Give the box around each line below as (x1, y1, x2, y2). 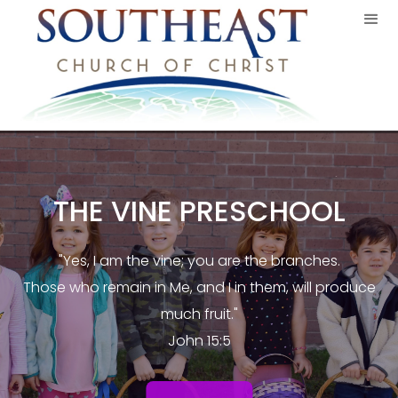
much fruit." (160, 304, 238, 325)
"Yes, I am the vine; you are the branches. (58, 251, 340, 272)
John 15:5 (167, 330, 231, 352)
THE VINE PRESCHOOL (52, 191, 346, 232)
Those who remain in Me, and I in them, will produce (22, 277, 376, 298)
